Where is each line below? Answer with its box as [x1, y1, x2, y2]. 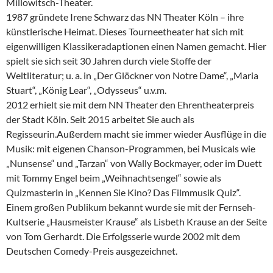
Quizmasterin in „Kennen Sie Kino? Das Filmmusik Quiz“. [6, 186, 241, 198]
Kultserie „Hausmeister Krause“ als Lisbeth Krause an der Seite [6, 215, 267, 227]
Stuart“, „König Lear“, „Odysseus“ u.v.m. [6, 83, 166, 96]
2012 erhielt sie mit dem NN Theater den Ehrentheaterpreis [6, 98, 254, 110]
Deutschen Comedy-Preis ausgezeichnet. [6, 244, 177, 257]
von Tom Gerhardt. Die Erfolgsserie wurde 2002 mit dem [6, 230, 240, 242]
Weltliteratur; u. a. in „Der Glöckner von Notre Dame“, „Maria [6, 69, 258, 81]
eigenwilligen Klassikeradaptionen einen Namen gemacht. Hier [6, 40, 266, 52]
